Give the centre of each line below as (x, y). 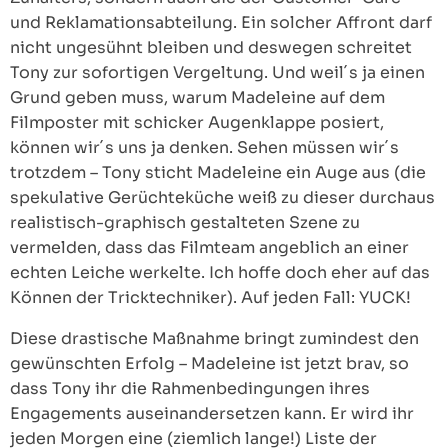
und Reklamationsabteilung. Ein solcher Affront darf (221, 22)
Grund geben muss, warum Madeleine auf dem (197, 97)
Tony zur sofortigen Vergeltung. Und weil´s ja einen (217, 72)
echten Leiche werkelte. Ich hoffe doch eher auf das (220, 272)
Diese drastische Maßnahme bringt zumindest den (214, 338)
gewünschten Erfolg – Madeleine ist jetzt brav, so (209, 363)
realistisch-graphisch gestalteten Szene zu (185, 222)
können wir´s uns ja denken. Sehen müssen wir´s (204, 147)
